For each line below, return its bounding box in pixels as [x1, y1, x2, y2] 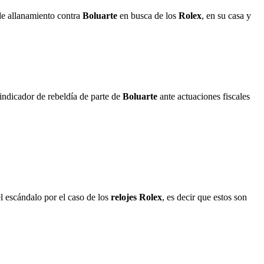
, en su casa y [202, 11, 251, 21]
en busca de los [120, 11, 179, 21]
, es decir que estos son [162, 192, 247, 202]
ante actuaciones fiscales [160, 91, 250, 101]
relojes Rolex [111, 192, 162, 202]
